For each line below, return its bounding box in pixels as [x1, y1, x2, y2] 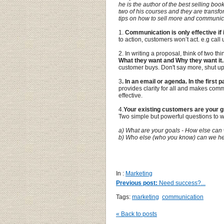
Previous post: [116, 179, 157, 186]
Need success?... [157, 179, 205, 186]
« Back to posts [116, 210, 157, 217]
